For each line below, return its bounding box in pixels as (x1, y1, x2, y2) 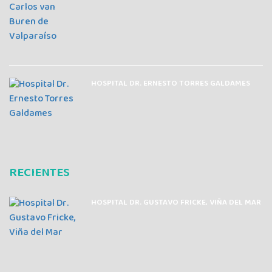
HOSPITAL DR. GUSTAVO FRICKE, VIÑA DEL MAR (91, 195, 261, 209)
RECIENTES (9, 162, 70, 184)
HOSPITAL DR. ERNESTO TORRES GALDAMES (91, 76, 250, 90)
